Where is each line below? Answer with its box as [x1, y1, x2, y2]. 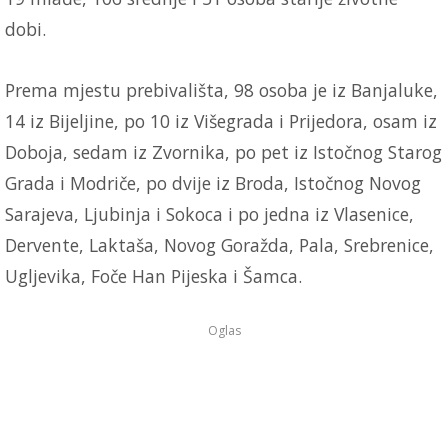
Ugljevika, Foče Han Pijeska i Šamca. [5, 263, 302, 288]
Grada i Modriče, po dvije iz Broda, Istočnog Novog [5, 170, 421, 195]
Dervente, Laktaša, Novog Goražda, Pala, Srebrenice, [5, 232, 434, 257]
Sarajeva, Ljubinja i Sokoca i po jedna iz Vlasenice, [5, 201, 414, 226]
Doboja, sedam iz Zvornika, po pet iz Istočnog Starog [5, 139, 442, 164]
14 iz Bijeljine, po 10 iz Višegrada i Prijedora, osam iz [5, 108, 437, 133]
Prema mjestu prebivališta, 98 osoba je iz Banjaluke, [5, 77, 438, 102]
